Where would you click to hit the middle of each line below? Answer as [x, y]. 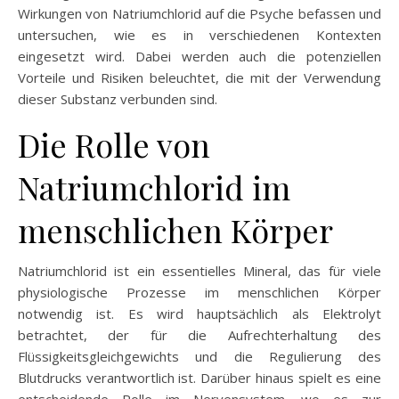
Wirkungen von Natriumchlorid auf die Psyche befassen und [199, 13]
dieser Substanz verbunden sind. [118, 98]
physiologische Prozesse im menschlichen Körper [199, 292]
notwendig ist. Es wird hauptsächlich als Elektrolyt [199, 313]
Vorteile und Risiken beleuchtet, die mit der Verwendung [199, 77]
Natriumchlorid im [154, 187]
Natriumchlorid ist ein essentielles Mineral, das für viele [199, 270]
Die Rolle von [114, 144]
